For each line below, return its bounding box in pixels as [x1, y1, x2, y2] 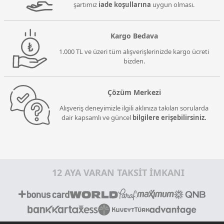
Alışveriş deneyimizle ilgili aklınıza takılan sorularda [59, 103, 208, 112]
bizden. [123, 56, 145, 65]
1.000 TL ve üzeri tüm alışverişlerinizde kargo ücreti [59, 47, 209, 56]
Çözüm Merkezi [107, 87, 161, 97]
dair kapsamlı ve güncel [61, 113, 132, 122]
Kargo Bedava [110, 31, 158, 40]
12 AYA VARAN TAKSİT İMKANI [52, 166, 184, 178]
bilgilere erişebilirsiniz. [132, 113, 206, 122]
